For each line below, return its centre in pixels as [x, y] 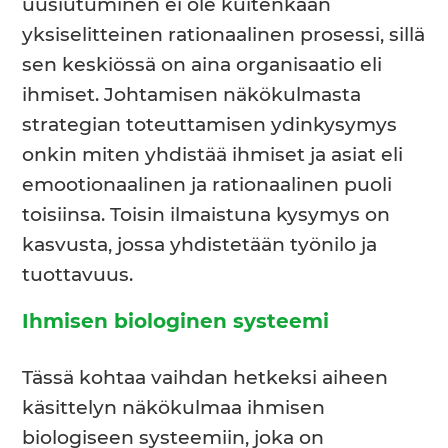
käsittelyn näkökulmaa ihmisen [174, 409]
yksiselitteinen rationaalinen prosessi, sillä [224, 35]
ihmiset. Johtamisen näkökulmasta [192, 95]
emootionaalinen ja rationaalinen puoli [207, 185]
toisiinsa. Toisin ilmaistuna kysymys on [206, 215]
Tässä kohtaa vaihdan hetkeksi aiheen [205, 379]
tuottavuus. [78, 275]
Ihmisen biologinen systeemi [176, 322]
